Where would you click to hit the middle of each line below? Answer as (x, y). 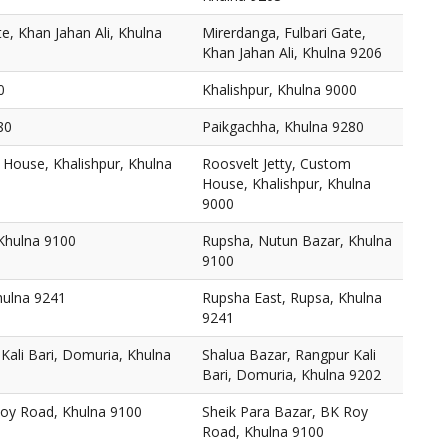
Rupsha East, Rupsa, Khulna (292, 297)
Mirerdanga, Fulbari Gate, (284, 32)
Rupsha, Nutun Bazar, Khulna (297, 240)
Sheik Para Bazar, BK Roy (285, 411)
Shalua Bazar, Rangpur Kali (289, 354)
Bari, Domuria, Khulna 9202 (291, 374)
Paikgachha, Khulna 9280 (283, 126)
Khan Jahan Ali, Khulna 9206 (292, 52)
